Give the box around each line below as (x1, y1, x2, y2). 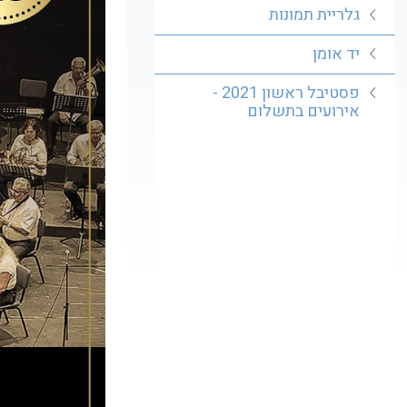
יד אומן (312, 42, 360, 66)
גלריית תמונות (268, 3, 360, 27)
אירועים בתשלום (246, 99, 360, 124)
